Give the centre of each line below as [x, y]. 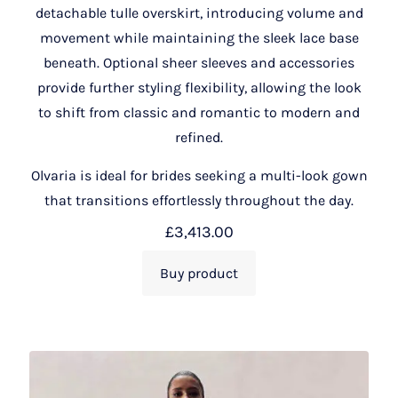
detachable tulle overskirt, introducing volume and [199, 12]
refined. [199, 137]
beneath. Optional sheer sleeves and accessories [199, 62]
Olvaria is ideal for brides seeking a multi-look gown [199, 175]
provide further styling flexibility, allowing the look [199, 87]
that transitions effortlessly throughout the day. [199, 200]
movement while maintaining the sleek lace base [199, 37]
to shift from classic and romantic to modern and [199, 112]
